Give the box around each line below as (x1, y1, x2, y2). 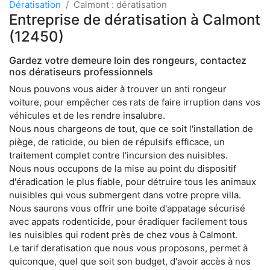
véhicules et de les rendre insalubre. (9, 109, 165, 121)
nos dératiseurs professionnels (9, 65, 153, 78)
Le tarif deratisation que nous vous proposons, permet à (9, 242, 248, 254)
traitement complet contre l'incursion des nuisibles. (9, 149, 228, 161)
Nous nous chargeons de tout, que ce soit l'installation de (9, 122, 253, 134)
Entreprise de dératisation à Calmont (9, 10, 260, 28)
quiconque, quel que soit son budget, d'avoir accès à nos (9, 255, 251, 267)
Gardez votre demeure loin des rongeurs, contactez (9, 54, 246, 66)
